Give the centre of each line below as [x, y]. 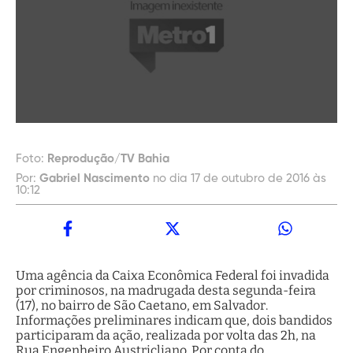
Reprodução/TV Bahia [108, 159]
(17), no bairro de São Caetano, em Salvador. [142, 306]
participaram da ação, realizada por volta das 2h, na [166, 336]
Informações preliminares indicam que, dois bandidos [174, 321]
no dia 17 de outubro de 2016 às [240, 179]
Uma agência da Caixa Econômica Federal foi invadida [173, 276]
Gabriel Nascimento [96, 179]
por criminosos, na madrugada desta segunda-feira [166, 291]
